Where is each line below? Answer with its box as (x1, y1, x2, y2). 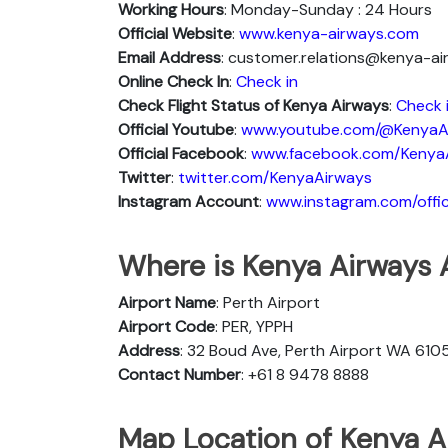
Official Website (118, 22, 232, 44)
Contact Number (118, 363, 241, 385)
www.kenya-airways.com (239, 22, 419, 44)
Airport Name (118, 291, 216, 313)
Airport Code (118, 315, 215, 337)
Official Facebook (118, 142, 244, 164)
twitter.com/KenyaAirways (178, 166, 372, 188)
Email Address (118, 46, 221, 68)
